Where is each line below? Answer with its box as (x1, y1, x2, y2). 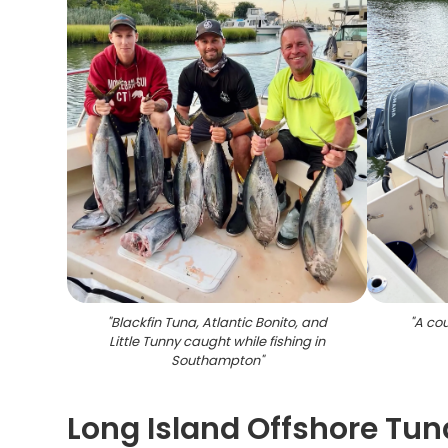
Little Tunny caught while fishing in (109, 332, 326, 351)
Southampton (170, 351, 260, 370)
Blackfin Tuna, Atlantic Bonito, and (111, 313, 328, 332)
